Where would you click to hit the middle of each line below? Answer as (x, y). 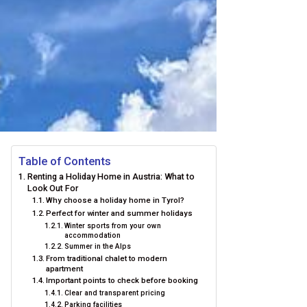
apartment (65, 269)
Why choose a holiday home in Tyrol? (115, 200)
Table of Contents (65, 161)
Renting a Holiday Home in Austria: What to (111, 176)
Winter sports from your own (112, 226)
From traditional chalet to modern (107, 258)
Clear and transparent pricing (114, 293)
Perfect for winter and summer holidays (120, 213)
